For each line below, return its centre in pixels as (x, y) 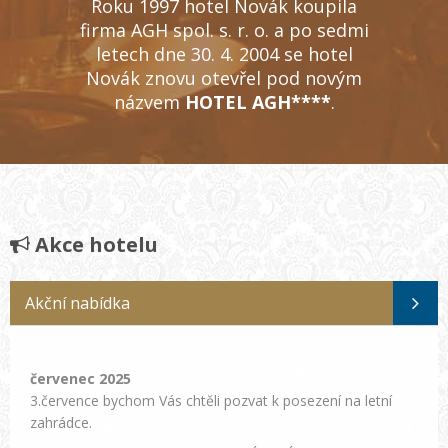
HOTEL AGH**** (257, 102)
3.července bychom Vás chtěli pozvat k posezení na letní (211, 401)
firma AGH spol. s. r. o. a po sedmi (224, 30)
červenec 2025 (80, 379)
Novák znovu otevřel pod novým (224, 78)
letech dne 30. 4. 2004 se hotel (224, 54)
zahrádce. (61, 423)
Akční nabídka (77, 303)
